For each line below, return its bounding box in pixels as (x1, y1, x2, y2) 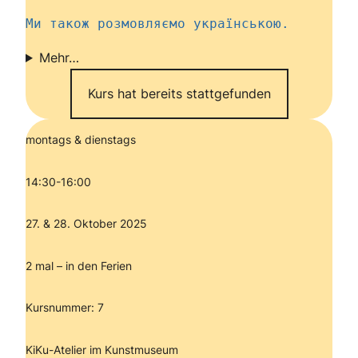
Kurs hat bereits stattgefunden (87, 86, 271, 102)
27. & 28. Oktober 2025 (26, 217, 147, 231)
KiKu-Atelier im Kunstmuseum (26, 342, 181, 356)
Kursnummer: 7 (26, 300, 104, 315)
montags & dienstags (26, 133, 136, 147)
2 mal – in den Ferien (26, 258, 132, 272)
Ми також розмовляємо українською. (26, 16, 289, 32)
